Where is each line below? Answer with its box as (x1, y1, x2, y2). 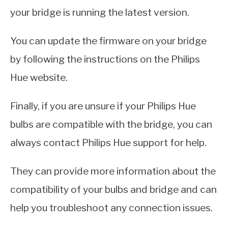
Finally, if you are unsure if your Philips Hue (10, 100, 196, 112)
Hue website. (10, 71, 68, 84)
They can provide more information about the (10, 165, 216, 178)
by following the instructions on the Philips (10, 53, 200, 66)
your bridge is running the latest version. (10, 6, 189, 19)
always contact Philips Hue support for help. (10, 136, 207, 149)
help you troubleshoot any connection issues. (10, 202, 213, 214)
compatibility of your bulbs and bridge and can (10, 183, 217, 196)
